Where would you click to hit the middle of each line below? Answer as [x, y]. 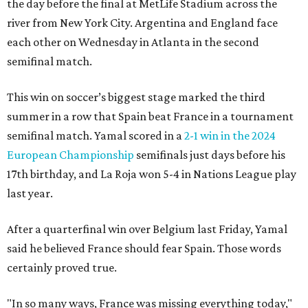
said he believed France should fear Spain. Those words [144, 249]
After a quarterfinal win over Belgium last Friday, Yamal [147, 229]
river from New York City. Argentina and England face [142, 23]
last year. [30, 194]
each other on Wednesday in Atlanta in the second [133, 42]
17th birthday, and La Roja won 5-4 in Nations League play [152, 174]
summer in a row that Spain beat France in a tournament [150, 117]
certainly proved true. [62, 268]
